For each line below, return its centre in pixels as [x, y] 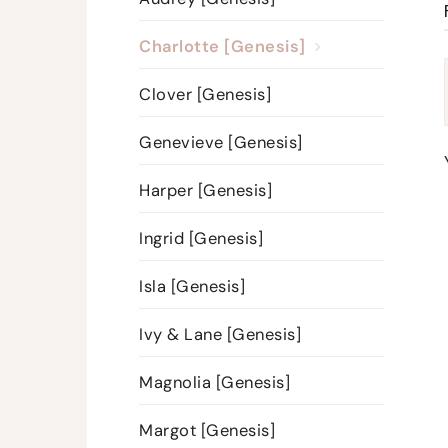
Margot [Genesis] [207, 430]
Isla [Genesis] [192, 286]
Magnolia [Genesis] [214, 382]
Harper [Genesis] [205, 190]
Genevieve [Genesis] [221, 142]
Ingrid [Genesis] [201, 238]
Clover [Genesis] [205, 94]
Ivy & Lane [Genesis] [220, 334]
